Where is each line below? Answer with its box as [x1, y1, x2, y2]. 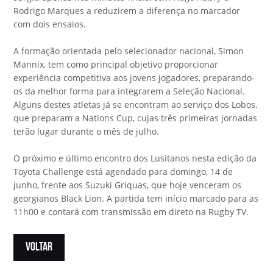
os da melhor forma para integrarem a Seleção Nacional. [13, 85, 246, 97]
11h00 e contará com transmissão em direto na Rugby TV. [13, 205, 249, 218]
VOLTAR [26, 241, 53, 253]
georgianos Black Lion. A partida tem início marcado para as [13, 192, 259, 204]
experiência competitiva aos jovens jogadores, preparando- [13, 71, 255, 83]
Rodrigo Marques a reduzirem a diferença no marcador [13, 4, 241, 16]
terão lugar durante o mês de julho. [13, 125, 160, 137]
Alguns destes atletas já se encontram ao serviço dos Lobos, [13, 98, 258, 110]
